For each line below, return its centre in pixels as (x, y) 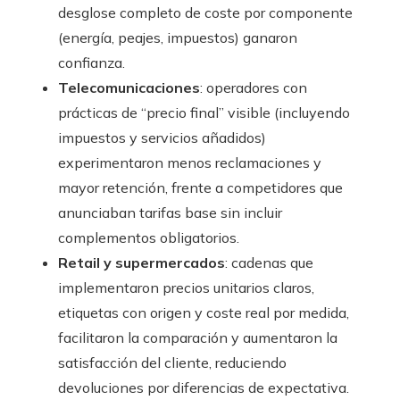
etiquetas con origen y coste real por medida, (204, 313)
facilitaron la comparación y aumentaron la (198, 338)
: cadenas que (269, 263)
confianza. (92, 63)
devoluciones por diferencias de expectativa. (204, 388)
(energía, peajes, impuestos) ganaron (178, 38)
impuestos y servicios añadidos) (162, 138)
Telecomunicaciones (129, 88)
